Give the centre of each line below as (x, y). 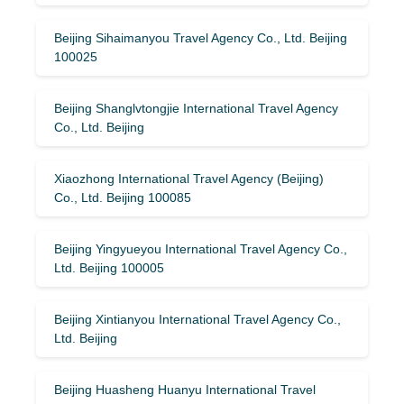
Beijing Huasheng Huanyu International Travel (185, 389)
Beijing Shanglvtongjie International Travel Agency (196, 108)
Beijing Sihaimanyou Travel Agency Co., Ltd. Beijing (201, 37)
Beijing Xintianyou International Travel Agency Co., (197, 319)
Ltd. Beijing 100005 (109, 267)
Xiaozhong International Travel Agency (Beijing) (189, 178)
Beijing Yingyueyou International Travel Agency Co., (201, 248)
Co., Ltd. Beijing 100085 (123, 197)
